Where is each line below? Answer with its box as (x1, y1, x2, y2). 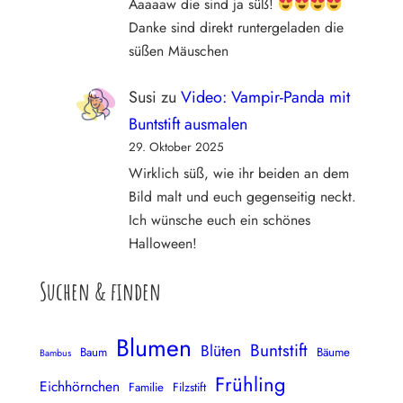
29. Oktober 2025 (128, 138, 224, 156)
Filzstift (173, 378, 206, 396)
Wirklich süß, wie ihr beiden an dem (128, 163, 349, 184)
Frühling (215, 369, 286, 399)
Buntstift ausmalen (128, 112, 247, 136)
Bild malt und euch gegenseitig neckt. (128, 186, 356, 208)
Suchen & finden (40, 275, 161, 307)
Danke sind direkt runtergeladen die (128, 17, 344, 39)
